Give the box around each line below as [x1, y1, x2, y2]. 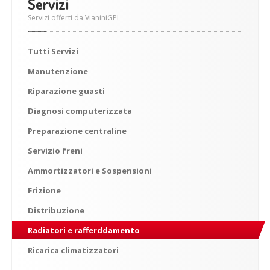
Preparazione [28, 125, 83, 136]
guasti [77, 86, 105, 96]
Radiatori [28, 225, 66, 236]
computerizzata [64, 105, 132, 116]
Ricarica [28, 245, 59, 256]
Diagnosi [28, 105, 64, 116]
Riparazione [28, 86, 77, 96]
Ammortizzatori [28, 165, 93, 176]
